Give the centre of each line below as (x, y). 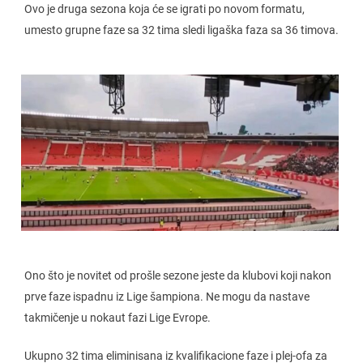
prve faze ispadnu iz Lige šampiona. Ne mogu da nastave (167, 296)
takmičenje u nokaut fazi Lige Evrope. (117, 317)
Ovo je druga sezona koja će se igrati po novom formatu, (164, 9)
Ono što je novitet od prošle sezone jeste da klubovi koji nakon (178, 275)
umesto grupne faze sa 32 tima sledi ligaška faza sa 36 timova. (181, 30)
